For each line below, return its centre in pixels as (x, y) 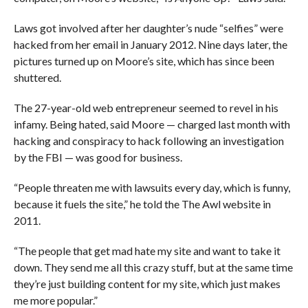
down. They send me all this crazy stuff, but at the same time (153, 267)
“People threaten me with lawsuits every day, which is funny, (152, 188)
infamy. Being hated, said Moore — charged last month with (152, 124)
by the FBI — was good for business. (98, 157)
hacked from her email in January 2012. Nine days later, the (150, 45)
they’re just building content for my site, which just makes (147, 284)
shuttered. (37, 78)
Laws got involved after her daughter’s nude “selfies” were (148, 28)
